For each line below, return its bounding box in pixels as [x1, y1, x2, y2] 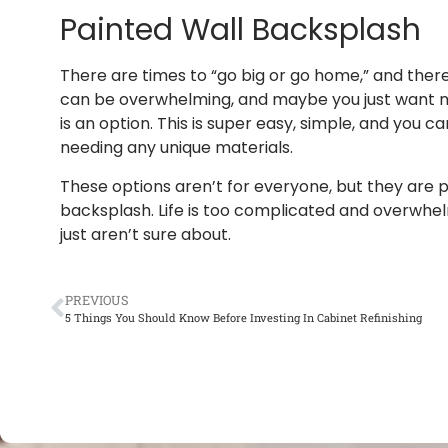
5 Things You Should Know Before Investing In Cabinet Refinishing [65, 310, 422, 326]
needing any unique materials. [60, 136, 293, 160]
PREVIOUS [65, 292, 129, 309]
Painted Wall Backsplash [60, 9, 421, 52]
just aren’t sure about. [60, 222, 231, 246]
